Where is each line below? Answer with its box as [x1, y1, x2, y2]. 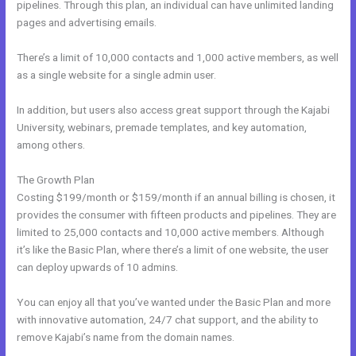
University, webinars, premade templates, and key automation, [17, 121, 308, 134]
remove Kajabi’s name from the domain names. [17, 330, 235, 343]
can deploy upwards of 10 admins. [17, 261, 179, 274]
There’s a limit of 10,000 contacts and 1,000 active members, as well [17, 51, 339, 64]
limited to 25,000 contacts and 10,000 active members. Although [17, 226, 325, 239]
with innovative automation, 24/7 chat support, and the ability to [17, 312, 319, 326]
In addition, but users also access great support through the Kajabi [17, 103, 331, 117]
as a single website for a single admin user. [17, 68, 217, 82]
